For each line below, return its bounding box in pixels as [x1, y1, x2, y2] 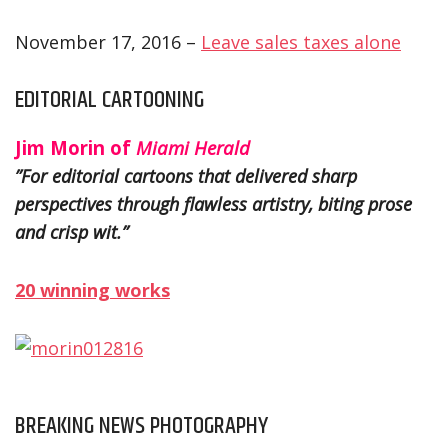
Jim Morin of [15, 134, 136, 160]
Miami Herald [136, 134, 250, 160]
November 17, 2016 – [15, 29, 201, 54]
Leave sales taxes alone [201, 29, 401, 54]
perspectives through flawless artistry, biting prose [15, 191, 412, 216]
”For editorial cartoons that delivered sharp [15, 163, 357, 188]
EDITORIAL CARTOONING [15, 81, 204, 118]
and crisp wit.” [15, 219, 128, 244]
